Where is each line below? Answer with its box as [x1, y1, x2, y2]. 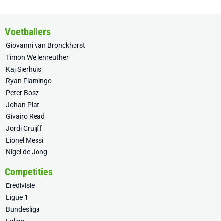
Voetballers [5, 26, 51, 37]
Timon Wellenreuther [6, 53, 69, 61]
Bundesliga [6, 205, 40, 213]
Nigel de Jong [6, 148, 47, 156]
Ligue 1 [6, 193, 28, 201]
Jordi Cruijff [6, 124, 42, 132]
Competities [5, 166, 53, 178]
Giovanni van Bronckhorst [6, 41, 85, 49]
